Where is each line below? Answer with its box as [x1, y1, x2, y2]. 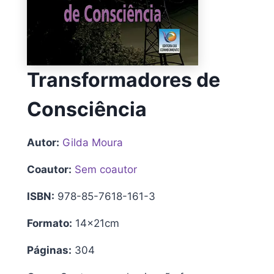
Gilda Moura [62, 136, 123, 149]
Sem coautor [75, 163, 137, 176]
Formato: [27, 217, 72, 229]
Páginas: [27, 243, 72, 256]
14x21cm [72, 217, 119, 229]
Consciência [27, 97, 147, 121]
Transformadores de [27, 67, 220, 92]
